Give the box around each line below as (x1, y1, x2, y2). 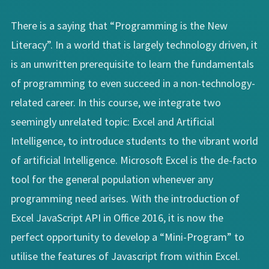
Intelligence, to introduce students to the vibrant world (11, 133, 258, 148)
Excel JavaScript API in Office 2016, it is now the (11, 210, 223, 225)
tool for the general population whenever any (11, 172, 213, 186)
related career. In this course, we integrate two (11, 95, 221, 109)
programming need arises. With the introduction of (11, 191, 240, 205)
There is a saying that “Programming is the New (11, 18, 228, 32)
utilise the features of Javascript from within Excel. (11, 249, 240, 263)
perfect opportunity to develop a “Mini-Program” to (11, 229, 244, 244)
